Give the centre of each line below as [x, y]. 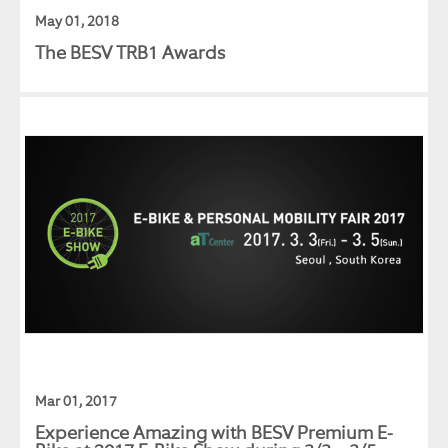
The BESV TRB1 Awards [130, 52]
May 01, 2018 [77, 21]
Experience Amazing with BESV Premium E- [214, 432]
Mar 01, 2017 [76, 401]
